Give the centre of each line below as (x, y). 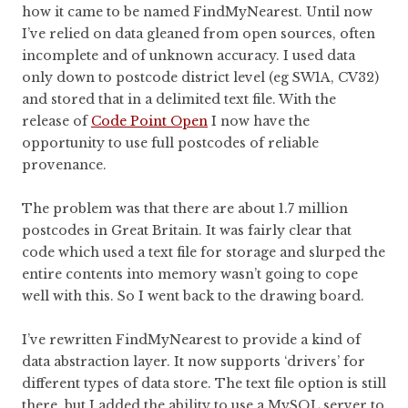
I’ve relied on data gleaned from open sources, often (199, 34)
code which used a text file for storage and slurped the (204, 253)
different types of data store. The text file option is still (204, 384)
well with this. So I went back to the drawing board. (193, 296)
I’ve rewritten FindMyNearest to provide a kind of (191, 340)
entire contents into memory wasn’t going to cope (190, 275)
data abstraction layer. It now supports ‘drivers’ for (194, 362)
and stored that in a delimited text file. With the (179, 100)
